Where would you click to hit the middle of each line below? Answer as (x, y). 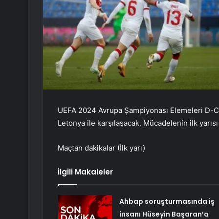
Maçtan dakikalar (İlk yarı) (101, 148)
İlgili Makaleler (85, 172)
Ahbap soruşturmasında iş (167, 202)
